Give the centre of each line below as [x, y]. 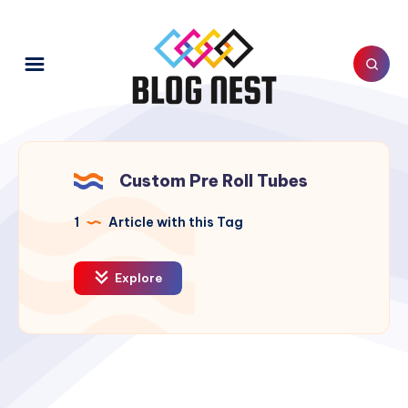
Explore [137, 278]
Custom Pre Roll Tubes [214, 181]
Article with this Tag [174, 222]
